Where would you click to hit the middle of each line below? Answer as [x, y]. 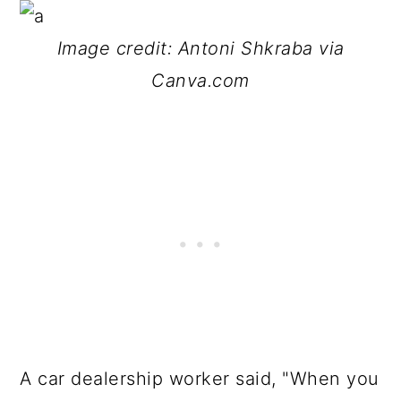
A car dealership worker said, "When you [200, 379]
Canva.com [200, 81]
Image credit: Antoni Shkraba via [200, 48]
